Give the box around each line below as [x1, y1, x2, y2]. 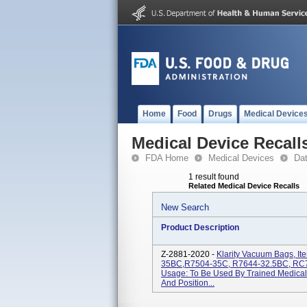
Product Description [161, 223, 239, 232]
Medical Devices [208, 153, 274, 163]
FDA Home [145, 153, 188, 163]
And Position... [161, 278, 214, 288]
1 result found [188, 172, 239, 182]
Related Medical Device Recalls [188, 182, 299, 190]
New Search [161, 202, 209, 212]
